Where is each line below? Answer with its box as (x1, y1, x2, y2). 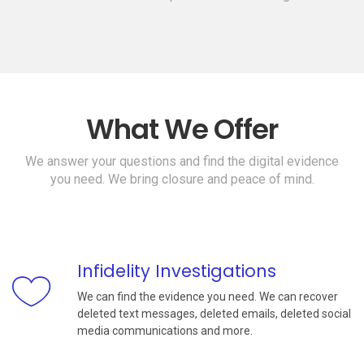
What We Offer (86, 110, 278, 149)
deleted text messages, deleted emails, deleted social (77, 307, 351, 321)
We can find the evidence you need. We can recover (77, 290, 338, 304)
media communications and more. (77, 324, 253, 338)
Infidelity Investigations (77, 259, 276, 284)
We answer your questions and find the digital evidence (25, 154, 339, 170)
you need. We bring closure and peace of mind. (50, 171, 314, 188)
